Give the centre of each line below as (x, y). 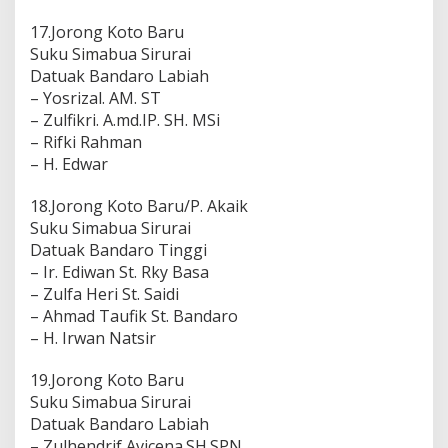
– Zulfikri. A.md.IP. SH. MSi (125, 119)
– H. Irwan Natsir (93, 337)
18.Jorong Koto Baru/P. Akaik (139, 205)
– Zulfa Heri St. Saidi (104, 293)
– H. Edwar (69, 163)
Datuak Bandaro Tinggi (118, 249)
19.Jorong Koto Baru (107, 379)
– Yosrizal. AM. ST (95, 97)
